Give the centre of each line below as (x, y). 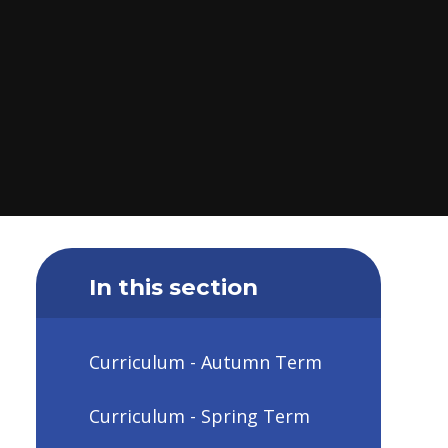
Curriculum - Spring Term (199, 415)
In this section (173, 286)
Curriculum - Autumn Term (205, 362)
